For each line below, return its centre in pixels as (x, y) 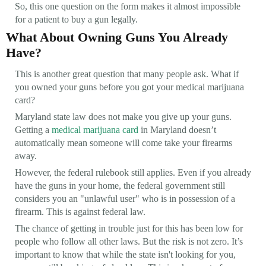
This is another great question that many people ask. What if (127, 74)
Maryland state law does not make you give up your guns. (123, 116)
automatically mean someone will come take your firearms (123, 142)
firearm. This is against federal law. (80, 211)
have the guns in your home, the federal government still (120, 185)
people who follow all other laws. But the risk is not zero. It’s (129, 241)
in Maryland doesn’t (177, 129)
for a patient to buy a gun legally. (76, 19)
